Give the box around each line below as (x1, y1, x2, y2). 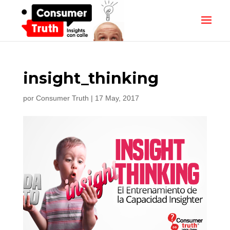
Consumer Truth (35, 94, 89, 102)
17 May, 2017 (94, 94, 139, 102)
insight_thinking (23, 69, 159, 88)
